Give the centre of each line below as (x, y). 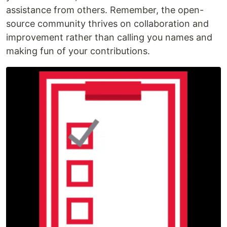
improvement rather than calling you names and (109, 37)
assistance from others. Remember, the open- (105, 10)
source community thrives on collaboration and (107, 24)
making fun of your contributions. (78, 51)
